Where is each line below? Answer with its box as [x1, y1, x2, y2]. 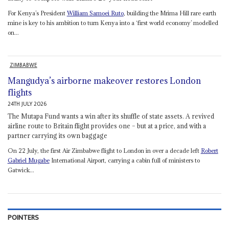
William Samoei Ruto [66, 9, 124, 17]
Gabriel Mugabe [7, 156, 50, 165]
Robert [200, 147, 218, 155]
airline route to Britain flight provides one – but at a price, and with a [7, 122, 206, 130]
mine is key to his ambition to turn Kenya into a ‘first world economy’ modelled [7, 19, 218, 27]
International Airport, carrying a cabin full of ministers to [49, 156, 200, 165]
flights [7, 87, 32, 99]
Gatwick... [7, 166, 34, 174]
